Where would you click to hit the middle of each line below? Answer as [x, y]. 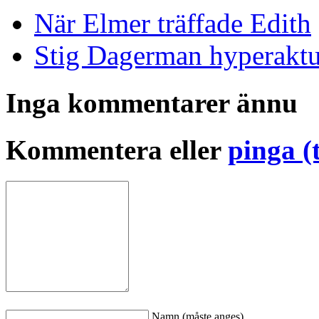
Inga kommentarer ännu [152, 103]
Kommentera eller [117, 150]
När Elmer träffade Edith [173, 23]
